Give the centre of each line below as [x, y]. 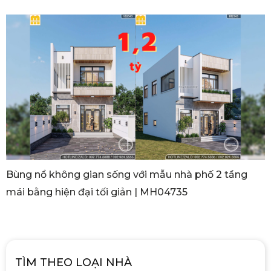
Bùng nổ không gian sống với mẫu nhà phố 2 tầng [127, 175]
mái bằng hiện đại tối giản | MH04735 [97, 192]
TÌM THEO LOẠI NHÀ [73, 263]
